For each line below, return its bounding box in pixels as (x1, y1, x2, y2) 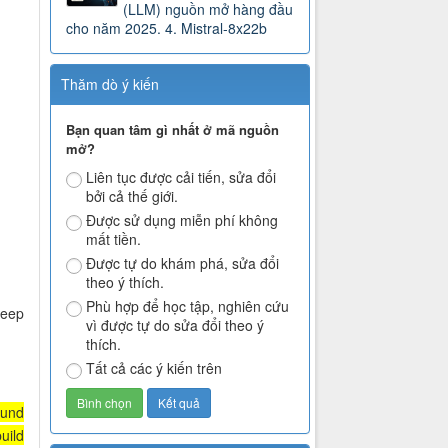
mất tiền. (86, 229, 142, 250)
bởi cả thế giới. (86, 186, 179, 207)
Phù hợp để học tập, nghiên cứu (86, 296, 290, 317)
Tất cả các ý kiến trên (86, 358, 223, 379)
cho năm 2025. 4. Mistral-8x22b (66, 18, 268, 39)
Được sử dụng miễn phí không (86, 210, 279, 231)
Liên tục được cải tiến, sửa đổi (86, 167, 277, 188)
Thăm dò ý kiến (61, 74, 160, 95)
